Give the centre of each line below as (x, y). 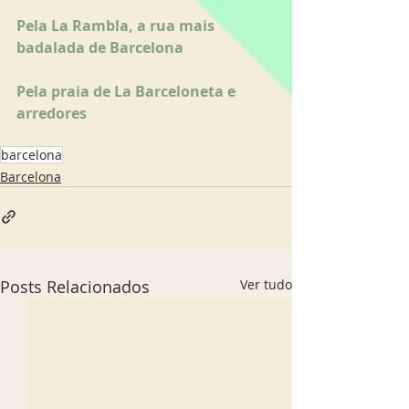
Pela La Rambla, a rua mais (117, 25)
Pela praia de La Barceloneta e (128, 91)
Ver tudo (266, 284)
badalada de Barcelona (100, 47)
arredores (53, 113)
